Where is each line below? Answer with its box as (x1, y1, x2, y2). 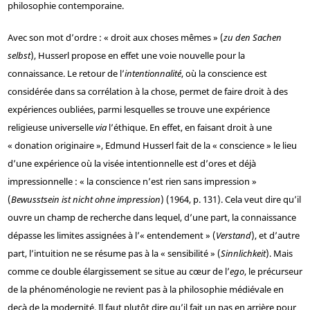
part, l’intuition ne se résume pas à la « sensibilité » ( (7, 247, 221, 260)
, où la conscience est (181, 67, 267, 80)
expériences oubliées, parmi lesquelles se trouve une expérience (7, 103, 270, 116)
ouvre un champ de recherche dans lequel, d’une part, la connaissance (7, 211, 296, 224)
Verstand (215, 229, 251, 242)
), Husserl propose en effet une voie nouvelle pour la (30, 49, 245, 62)
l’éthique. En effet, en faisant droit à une (106, 121, 272, 134)
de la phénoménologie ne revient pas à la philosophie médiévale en (7, 283, 284, 296)
